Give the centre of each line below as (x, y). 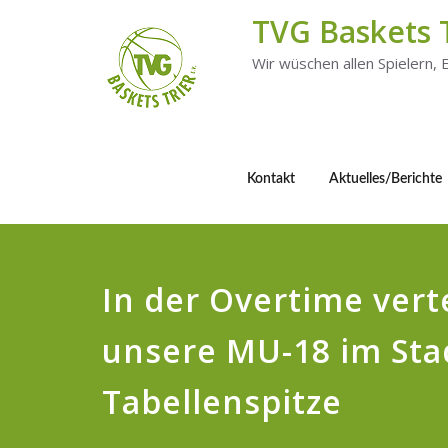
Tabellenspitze (222, 401)
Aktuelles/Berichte (385, 179)
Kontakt (271, 179)
